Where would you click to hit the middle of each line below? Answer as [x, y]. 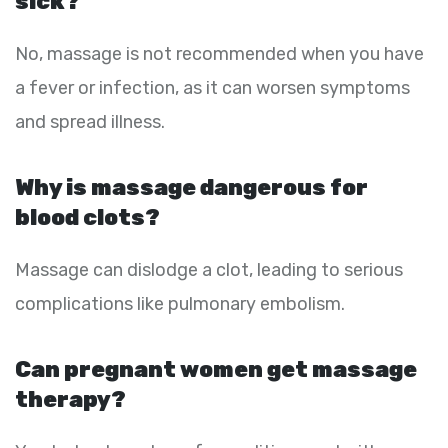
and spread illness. [90, 121]
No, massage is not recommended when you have [219, 53]
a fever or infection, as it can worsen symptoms [212, 87]
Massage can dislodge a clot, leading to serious [209, 269]
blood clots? [87, 217]
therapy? [70, 399]
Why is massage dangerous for [191, 187]
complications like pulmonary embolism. [180, 303]
